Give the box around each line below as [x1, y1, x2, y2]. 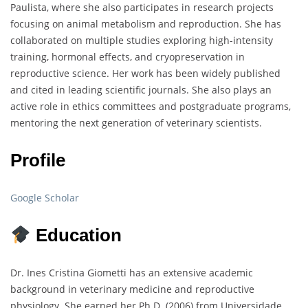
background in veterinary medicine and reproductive [10, 283, 254, 296]
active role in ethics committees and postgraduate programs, [10, 100, 291, 113]
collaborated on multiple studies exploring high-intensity [10, 34, 273, 47]
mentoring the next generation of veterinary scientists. [10, 116, 262, 130]
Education [30, 225, 126, 246]
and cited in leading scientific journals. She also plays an [10, 83, 272, 97]
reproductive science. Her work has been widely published [10, 67, 280, 80]
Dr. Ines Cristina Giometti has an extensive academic [10, 266, 253, 280]
